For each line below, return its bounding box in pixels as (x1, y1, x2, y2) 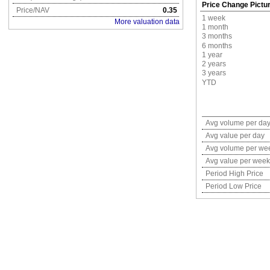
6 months (202, 42, 232, 50)
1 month (202, 23, 228, 31)
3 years (202, 69, 226, 77)
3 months (202, 32, 232, 40)
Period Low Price (204, 182, 262, 190)
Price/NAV (14, 6, 49, 14)
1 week (202, 14, 225, 22)
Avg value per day (204, 131, 265, 140)
